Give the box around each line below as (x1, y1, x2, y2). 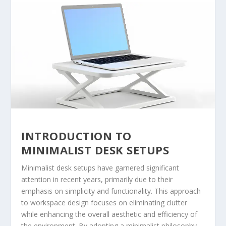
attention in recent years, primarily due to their (21, 175, 173, 185)
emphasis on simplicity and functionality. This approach (21, 186, 201, 196)
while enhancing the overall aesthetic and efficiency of (21, 209, 198, 219)
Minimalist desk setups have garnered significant (21, 163, 180, 173)
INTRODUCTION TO (21, 128, 132, 144)
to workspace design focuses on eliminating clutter (21, 198, 188, 208)
